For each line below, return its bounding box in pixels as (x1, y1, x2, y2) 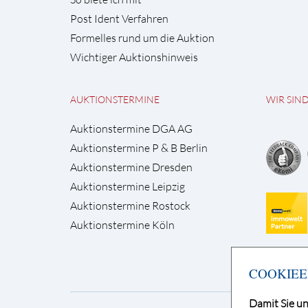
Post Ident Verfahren (70, 12, 168, 25)
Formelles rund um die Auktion (70, 31, 214, 45)
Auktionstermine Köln (70, 218, 175, 232)
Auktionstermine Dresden (70, 160, 192, 174)
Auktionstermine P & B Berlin (70, 141, 208, 155)
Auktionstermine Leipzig (70, 179, 185, 193)
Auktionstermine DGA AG (70, 122, 192, 135)
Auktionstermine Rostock (70, 199, 190, 212)
